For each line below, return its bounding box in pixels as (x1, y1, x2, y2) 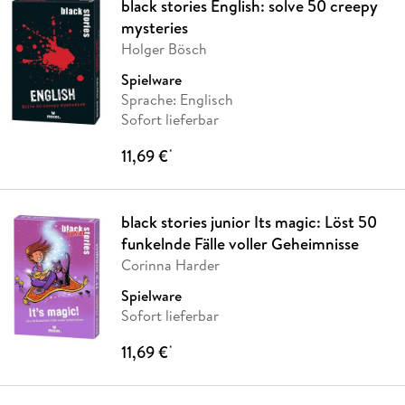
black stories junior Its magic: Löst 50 (120, 210, 377, 233)
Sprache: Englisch (120, 89, 233, 109)
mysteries (120, 15, 188, 39)
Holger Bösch (120, 38, 207, 59)
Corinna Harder (120, 254, 220, 275)
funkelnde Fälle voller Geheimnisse (120, 231, 359, 255)
